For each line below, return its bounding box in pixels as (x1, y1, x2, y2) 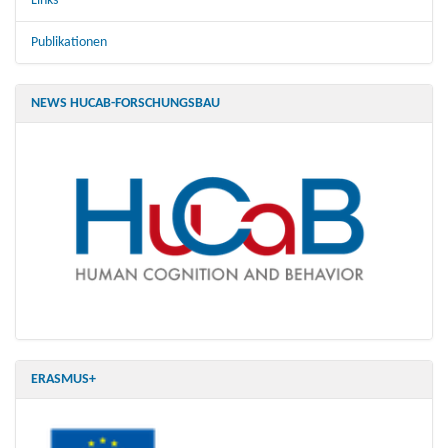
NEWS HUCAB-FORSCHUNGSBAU (31, 96, 220, 112)
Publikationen (31, 35, 107, 51)
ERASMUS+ (31, 372, 96, 388)
